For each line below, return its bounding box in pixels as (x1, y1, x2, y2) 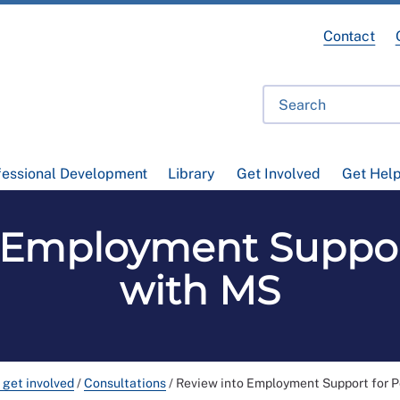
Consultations (84, 376, 166, 391)
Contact (323, 28, 376, 45)
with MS (120, 266, 280, 315)
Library (168, 165, 216, 183)
